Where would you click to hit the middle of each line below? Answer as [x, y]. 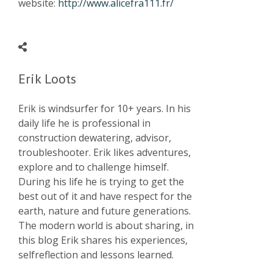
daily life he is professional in [84, 123]
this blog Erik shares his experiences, [103, 240]
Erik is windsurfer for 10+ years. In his [105, 108]
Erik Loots [47, 79]
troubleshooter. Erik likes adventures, [105, 152]
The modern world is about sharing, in [106, 225]
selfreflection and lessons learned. [96, 255]
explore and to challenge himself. [94, 167]
